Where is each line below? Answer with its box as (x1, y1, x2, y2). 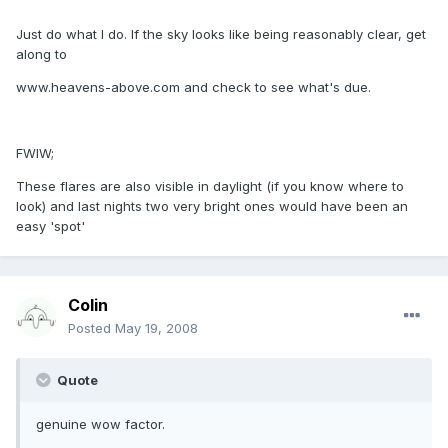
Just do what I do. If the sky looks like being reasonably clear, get (16, 26, 426, 43)
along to (16, 46, 67, 63)
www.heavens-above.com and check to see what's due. (16, 79, 371, 96)
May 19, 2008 (115, 320, 198, 337)
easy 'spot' (16, 218, 85, 235)
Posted (68, 320, 115, 337)
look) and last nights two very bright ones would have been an (16, 198, 408, 215)
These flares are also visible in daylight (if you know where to (16, 178, 404, 195)
